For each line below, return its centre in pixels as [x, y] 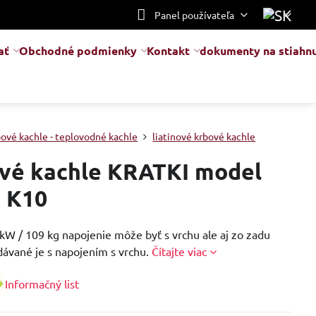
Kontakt [169, 50]
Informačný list [42, 284]
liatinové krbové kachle [204, 136]
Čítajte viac [180, 251]
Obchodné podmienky [78, 50]
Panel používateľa [194, 14]
